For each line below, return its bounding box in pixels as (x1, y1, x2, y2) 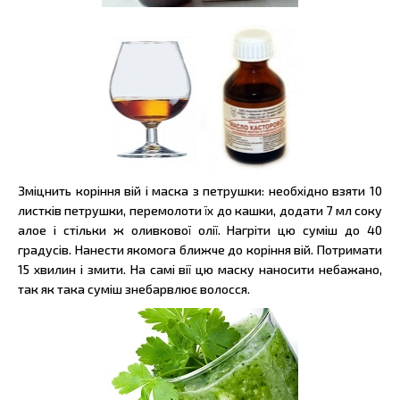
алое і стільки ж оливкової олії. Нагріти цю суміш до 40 (18, 221, 382, 237)
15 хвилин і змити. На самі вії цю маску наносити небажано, (18, 261, 382, 277)
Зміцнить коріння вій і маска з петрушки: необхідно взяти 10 (18, 182, 382, 198)
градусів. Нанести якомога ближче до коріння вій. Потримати (18, 241, 382, 257)
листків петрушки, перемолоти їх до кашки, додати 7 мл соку (18, 202, 382, 218)
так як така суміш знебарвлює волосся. (18, 280, 250, 296)
